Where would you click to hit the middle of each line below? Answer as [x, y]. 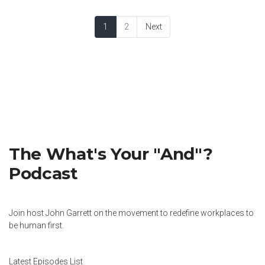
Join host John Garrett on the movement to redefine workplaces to [131, 213]
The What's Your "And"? [111, 154]
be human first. [36, 226]
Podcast [43, 174]
